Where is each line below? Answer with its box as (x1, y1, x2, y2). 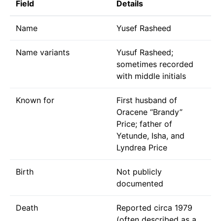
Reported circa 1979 (116, 202, 192, 213)
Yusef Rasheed (116, 23, 171, 33)
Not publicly (116, 166, 162, 177)
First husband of (116, 95, 177, 105)
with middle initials (116, 71, 186, 81)
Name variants (16, 47, 70, 57)
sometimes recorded (116, 59, 193, 69)
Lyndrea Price (116, 142, 167, 152)
